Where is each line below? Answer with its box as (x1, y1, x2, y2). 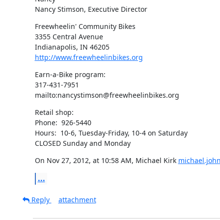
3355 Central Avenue (34, 31, 103, 41)
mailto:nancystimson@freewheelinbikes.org (34, 90, 179, 100)
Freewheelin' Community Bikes (34, 21, 136, 31)
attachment (58, 194, 96, 204)
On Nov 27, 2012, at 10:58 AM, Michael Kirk (34, 155, 178, 165)
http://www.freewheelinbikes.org (34, 52, 143, 62)
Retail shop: (34, 107, 74, 117)
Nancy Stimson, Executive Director (34, 4, 147, 14)
